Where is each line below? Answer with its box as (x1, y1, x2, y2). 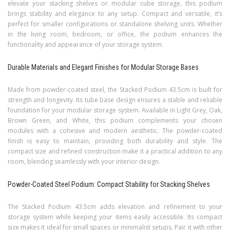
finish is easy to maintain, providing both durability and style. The (8, 137, 222, 146)
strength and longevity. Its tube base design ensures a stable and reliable (8, 95, 222, 105)
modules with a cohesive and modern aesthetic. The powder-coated (8, 126, 222, 136)
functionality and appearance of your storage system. (8, 40, 163, 49)
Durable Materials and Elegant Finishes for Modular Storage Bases (8, 63, 199, 72)
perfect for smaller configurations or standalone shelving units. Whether (8, 20, 222, 29)
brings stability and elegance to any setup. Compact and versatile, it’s (8, 9, 222, 18)
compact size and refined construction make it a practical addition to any (8, 147, 222, 156)
